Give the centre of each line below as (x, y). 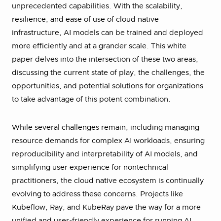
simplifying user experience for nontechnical (90, 167)
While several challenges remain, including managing (106, 128)
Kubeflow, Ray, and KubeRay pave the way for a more (106, 207)
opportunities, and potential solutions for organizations (108, 86)
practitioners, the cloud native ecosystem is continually (108, 181)
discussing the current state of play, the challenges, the (108, 73)
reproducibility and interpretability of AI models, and (105, 154)
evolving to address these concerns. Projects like (97, 194)
